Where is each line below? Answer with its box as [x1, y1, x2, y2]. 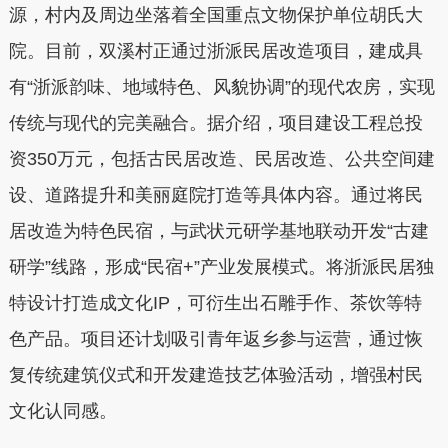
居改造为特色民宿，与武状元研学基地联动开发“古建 [8, 221, 429, 241]
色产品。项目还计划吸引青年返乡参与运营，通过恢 [8, 329, 423, 349]
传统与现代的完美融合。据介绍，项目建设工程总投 [8, 113, 423, 133]
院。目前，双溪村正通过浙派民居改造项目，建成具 [8, 41, 423, 61]
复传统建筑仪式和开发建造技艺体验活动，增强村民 [8, 365, 423, 385]
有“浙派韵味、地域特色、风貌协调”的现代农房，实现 [8, 77, 435, 97]
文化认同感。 [8, 401, 117, 421]
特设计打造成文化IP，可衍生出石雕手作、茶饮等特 [8, 293, 422, 313]
